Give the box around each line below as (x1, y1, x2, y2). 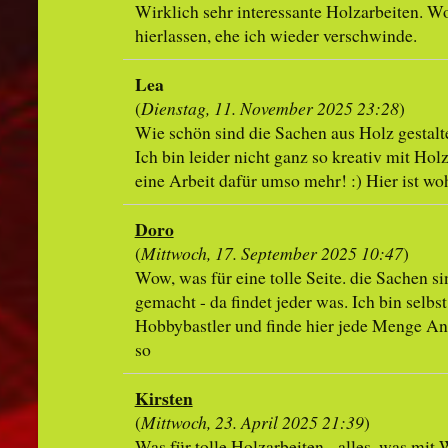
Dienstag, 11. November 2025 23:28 (140, 96, 399, 121)
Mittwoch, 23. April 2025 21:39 (140, 410, 364, 435)
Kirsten (134, 385, 193, 412)
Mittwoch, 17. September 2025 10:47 (140, 241, 403, 266)
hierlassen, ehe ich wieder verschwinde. (134, 23, 417, 48)
